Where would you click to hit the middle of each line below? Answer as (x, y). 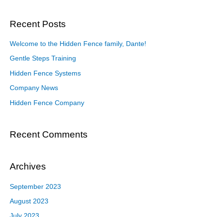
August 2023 (29, 201)
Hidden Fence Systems (45, 73)
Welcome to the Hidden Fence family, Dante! (78, 44)
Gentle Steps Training (43, 59)
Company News (34, 88)
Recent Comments (49, 134)
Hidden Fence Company (47, 103)
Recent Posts (38, 24)
